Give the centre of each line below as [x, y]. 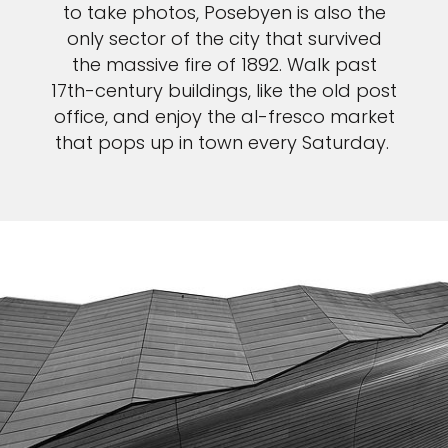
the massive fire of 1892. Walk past [224, 65]
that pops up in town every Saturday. [224, 143]
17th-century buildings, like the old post [224, 91]
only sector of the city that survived [224, 39]
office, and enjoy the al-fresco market [224, 117]
